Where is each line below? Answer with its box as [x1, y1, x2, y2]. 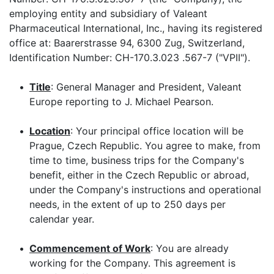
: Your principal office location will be [70, 125, 243, 137]
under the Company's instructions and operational [29, 183, 261, 196]
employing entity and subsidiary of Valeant [9, 7, 207, 20]
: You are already [150, 242, 229, 254]
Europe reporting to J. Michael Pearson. [29, 95, 213, 108]
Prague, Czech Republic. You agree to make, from [29, 139, 261, 152]
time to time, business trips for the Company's [29, 154, 244, 166]
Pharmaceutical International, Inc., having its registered [9, 22, 262, 34]
